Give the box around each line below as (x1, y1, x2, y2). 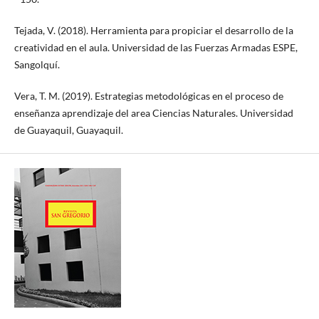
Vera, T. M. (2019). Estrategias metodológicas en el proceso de (14, 89, 283, 102)
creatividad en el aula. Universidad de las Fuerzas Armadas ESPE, (14, 41, 298, 53)
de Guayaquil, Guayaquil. (14, 123, 123, 136)
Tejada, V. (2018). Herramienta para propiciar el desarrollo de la (14, 23, 293, 36)
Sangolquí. (14, 58, 60, 70)
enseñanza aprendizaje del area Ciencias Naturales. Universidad (14, 106, 293, 119)
